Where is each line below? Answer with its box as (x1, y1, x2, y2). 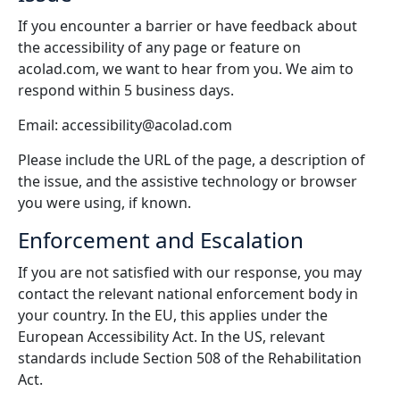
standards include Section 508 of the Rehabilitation (18, 348, 362, 368)
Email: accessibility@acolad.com (18, 115, 236, 135)
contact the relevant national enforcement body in (18, 284, 358, 304)
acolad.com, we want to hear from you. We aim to (18, 59, 354, 79)
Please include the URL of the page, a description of (18, 150, 365, 170)
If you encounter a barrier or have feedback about (18, 16, 357, 36)
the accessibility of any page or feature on (18, 37, 301, 57)
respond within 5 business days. (18, 80, 234, 100)
